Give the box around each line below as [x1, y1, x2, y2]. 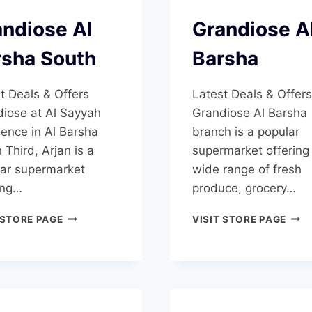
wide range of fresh [192, 162, 302, 176]
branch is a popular [192, 124, 299, 139]
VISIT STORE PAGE [192, 213, 286, 225]
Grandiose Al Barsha [192, 105, 307, 120]
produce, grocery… [192, 180, 296, 195]
